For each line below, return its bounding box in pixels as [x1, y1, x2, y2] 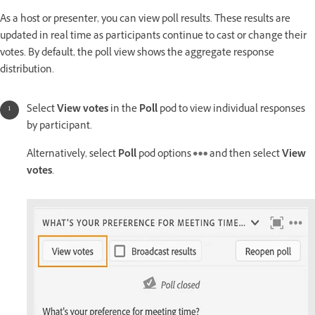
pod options [139, 147, 193, 164]
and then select [207, 147, 282, 164]
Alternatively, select [27, 147, 118, 164]
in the [108, 102, 139, 119]
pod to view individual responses [157, 102, 305, 119]
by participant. [27, 119, 92, 136]
